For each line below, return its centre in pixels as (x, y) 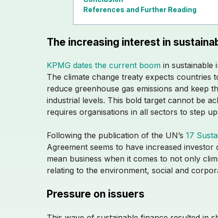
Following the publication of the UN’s (116, 135)
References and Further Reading (140, 9)
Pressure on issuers (96, 194)
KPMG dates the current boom (104, 65)
